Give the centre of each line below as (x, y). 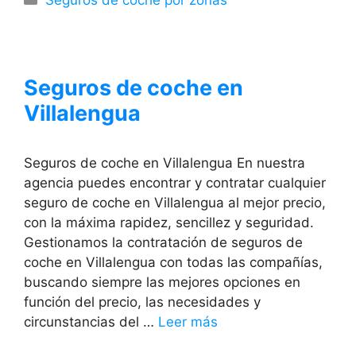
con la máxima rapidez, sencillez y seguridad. (169, 222)
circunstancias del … (91, 321)
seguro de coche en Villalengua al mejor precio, (175, 202)
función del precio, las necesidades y (142, 302)
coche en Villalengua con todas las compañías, (173, 262)
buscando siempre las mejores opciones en (162, 282)
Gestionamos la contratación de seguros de (163, 242)
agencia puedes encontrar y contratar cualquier (175, 182)
